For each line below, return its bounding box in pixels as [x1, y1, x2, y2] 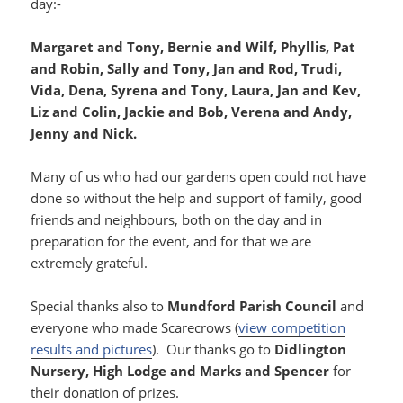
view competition [238, 318, 346, 337]
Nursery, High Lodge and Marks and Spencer [31, 362, 330, 381]
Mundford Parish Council [167, 297, 337, 316]
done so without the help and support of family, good [31, 189, 363, 208]
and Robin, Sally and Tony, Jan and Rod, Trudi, [31, 59, 343, 78]
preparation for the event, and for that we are [31, 232, 312, 251]
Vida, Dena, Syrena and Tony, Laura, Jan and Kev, [31, 81, 362, 100]
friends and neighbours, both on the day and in [31, 210, 323, 229]
